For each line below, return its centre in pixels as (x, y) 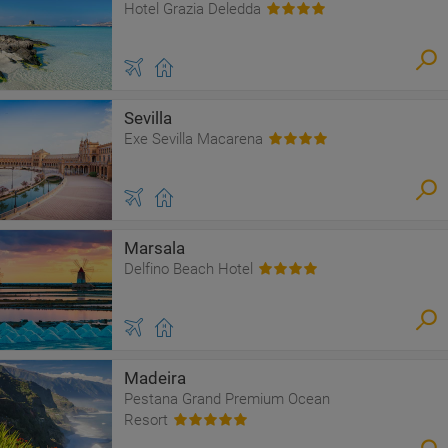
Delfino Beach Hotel (188, 269)
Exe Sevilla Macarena (193, 139)
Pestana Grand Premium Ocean (227, 399)
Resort (146, 420)
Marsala (154, 248)
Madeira (155, 378)
